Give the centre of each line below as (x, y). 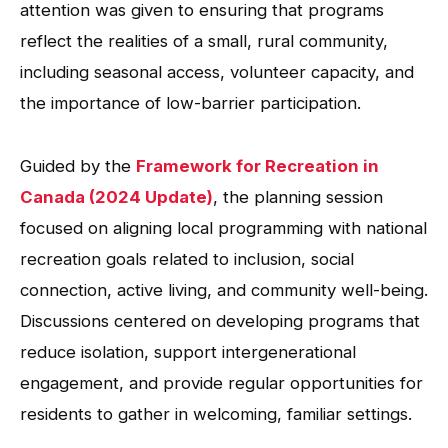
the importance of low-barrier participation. (190, 102)
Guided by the (78, 165)
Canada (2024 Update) (116, 196)
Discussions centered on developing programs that (220, 320)
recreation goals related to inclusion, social (187, 258)
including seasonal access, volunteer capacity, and (217, 71)
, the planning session (298, 196)
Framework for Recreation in (257, 165)
